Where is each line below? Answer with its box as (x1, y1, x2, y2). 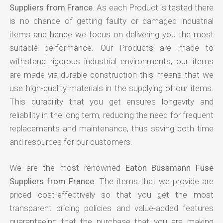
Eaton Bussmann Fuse (125, 162, 214, 173)
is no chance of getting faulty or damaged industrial (9, 15, 214, 26)
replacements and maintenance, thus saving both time (9, 123, 214, 133)
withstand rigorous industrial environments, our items (9, 56, 214, 66)
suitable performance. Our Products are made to (9, 42, 214, 53)
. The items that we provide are (94, 176, 214, 186)
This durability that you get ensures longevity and (9, 96, 214, 107)
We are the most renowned (9, 162, 125, 173)
